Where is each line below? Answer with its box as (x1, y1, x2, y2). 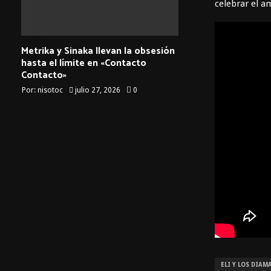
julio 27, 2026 (75, 85, 120, 94)
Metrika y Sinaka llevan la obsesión (21, 42, 175, 59)
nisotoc (38, 85, 63, 94)
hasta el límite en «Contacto (21, 54, 146, 71)
